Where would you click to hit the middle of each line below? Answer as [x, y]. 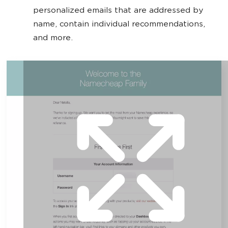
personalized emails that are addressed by [118, 11]
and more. [53, 38]
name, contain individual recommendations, [119, 24]
